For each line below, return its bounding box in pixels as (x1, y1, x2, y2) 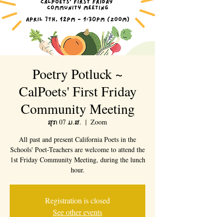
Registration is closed (45, 195, 110, 205)
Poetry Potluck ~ (32, 64, 123, 83)
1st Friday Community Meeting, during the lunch (10, 155, 145, 164)
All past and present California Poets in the (19, 135, 136, 144)
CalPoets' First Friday (18, 82, 137, 100)
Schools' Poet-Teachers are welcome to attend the (10, 145, 145, 154)
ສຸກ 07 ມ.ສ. (48, 117, 81, 126)
